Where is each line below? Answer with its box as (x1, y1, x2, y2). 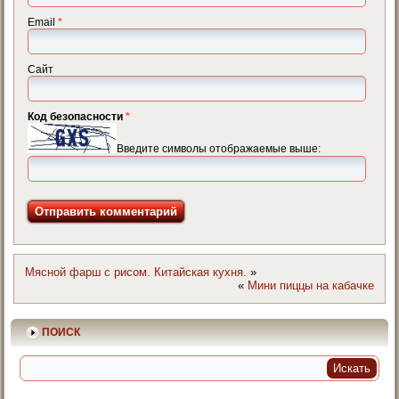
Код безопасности (28, 110, 126, 124)
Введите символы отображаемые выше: (117, 142, 322, 156)
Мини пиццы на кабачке (247, 278, 374, 292)
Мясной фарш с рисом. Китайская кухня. (25, 265, 248, 279)
